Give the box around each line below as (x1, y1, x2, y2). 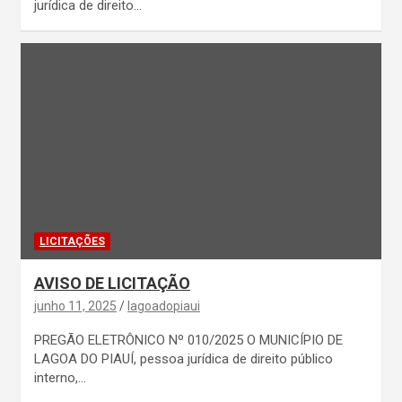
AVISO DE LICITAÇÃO (34, 274, 190, 293)
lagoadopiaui (127, 299, 200, 314)
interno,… (34, 370, 86, 387)
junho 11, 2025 (34, 299, 117, 314)
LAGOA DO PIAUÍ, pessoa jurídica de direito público (34, 351, 333, 368)
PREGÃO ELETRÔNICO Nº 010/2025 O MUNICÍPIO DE (34, 332, 343, 349)
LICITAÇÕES (39, 235, 105, 249)
